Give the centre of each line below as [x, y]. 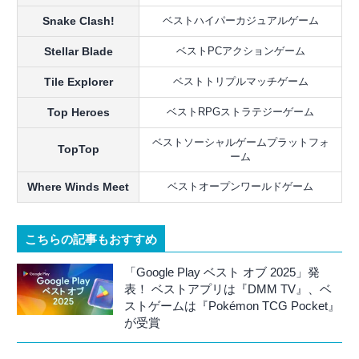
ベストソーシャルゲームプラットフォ [240, 143]
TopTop [78, 149]
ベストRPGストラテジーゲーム [240, 112]
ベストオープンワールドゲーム [240, 187]
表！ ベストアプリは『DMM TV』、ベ [228, 289]
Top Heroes [78, 113]
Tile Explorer [78, 82]
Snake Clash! [78, 21]
